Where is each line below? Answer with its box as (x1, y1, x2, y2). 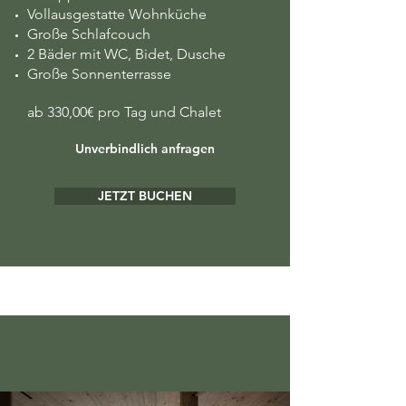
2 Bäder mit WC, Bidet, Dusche (27, 45, 226, 63)
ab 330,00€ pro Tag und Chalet (27, 103, 221, 121)
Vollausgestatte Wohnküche (27, 5, 207, 23)
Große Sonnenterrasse (27, 65, 171, 82)
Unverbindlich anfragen (75, 140, 215, 157)
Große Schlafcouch (27, 25, 150, 43)
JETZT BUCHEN (98, 188, 192, 204)
